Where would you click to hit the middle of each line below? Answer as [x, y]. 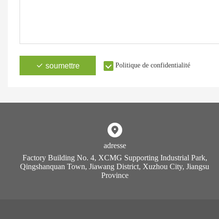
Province [115, 175]
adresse [115, 146]
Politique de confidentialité [153, 66]
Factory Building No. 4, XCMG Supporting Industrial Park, [115, 158]
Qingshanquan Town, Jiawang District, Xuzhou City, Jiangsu [115, 167]
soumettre [63, 66]
